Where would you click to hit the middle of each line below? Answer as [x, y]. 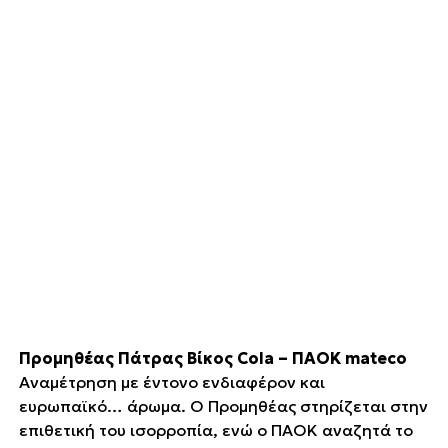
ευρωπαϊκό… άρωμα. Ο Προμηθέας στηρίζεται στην [223, 405]
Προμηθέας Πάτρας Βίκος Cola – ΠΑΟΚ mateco [212, 357]
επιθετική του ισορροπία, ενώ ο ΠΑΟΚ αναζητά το [215, 429]
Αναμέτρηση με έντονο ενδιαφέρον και [171, 381]
